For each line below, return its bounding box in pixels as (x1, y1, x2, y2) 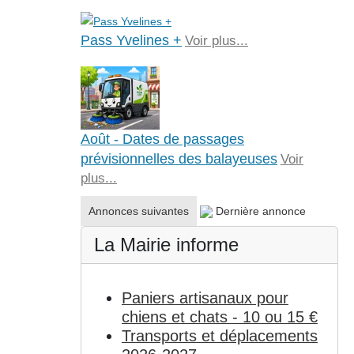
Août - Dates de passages (80, 131, 244, 148)
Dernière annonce (215, 205, 306, 218)
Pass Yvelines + (80, 32, 182, 49)
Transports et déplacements (121, 326, 318, 345)
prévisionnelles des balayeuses (80, 151, 277, 168)
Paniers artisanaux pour (121, 288, 288, 307)
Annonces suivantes (88, 205, 189, 218)
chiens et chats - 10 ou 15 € (121, 307, 318, 326)
